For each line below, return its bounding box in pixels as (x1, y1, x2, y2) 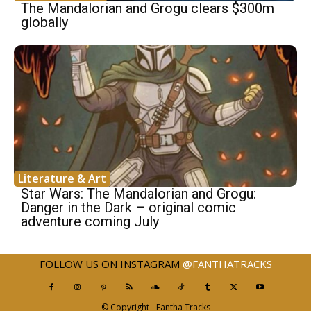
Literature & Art (18, 171, 106, 187)
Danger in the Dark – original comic (21, 199, 236, 217)
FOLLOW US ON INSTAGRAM (39, 257, 183, 271)
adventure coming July (21, 213, 159, 230)
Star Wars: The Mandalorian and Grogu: (21, 185, 256, 203)
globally (21, 14, 68, 31)
